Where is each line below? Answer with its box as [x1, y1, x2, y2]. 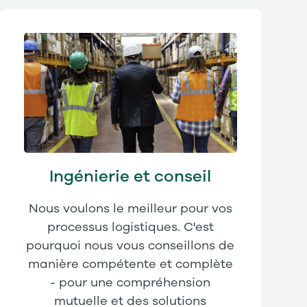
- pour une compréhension [50, 276, 211, 289]
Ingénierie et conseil [49, 168, 212, 185]
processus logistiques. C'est [47, 221, 214, 234]
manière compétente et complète [27, 258, 233, 271]
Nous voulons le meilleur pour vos [28, 202, 232, 215]
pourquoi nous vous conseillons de [26, 239, 235, 252]
